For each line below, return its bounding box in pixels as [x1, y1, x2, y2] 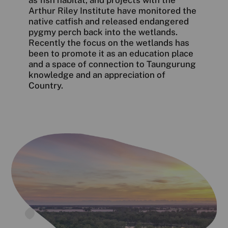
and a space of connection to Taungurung [28, 59, 196, 69]
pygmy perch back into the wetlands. [28, 26, 178, 37]
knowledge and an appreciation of [28, 69, 166, 80]
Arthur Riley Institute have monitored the [28, 5, 197, 16]
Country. [28, 80, 64, 91]
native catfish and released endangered [28, 16, 189, 26]
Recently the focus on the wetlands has [28, 37, 190, 48]
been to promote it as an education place [28, 48, 194, 59]
